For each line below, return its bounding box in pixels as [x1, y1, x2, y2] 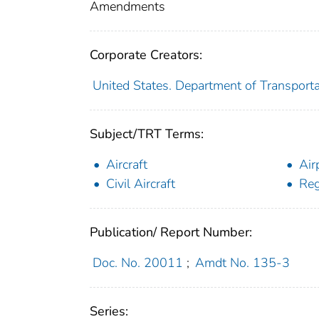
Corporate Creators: [90, 46, 202, 63]
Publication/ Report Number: [90, 223, 252, 241]
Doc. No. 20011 [92, 253, 183, 271]
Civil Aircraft [106, 174, 175, 192]
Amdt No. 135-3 [195, 253, 291, 271]
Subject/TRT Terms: [90, 125, 204, 142]
